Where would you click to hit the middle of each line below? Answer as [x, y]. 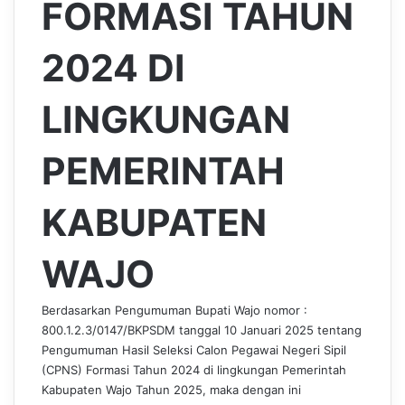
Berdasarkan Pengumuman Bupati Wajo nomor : [174, 310]
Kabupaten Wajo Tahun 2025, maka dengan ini [171, 390]
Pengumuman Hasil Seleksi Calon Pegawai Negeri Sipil [194, 350]
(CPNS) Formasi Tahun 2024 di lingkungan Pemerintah [194, 370]
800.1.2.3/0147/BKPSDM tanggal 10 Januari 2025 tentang [202, 330]
